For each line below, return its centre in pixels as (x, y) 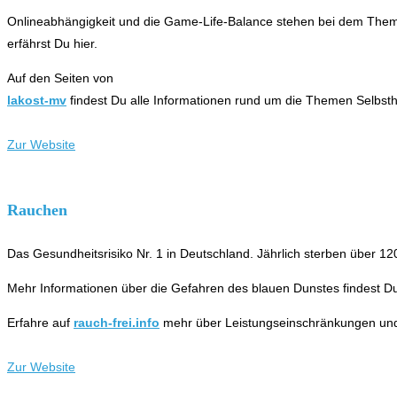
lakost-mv (37, 100)
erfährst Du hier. (52, 43)
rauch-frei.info (117, 322)
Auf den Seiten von (60, 78)
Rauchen (37, 210)
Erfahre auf (40, 322)
